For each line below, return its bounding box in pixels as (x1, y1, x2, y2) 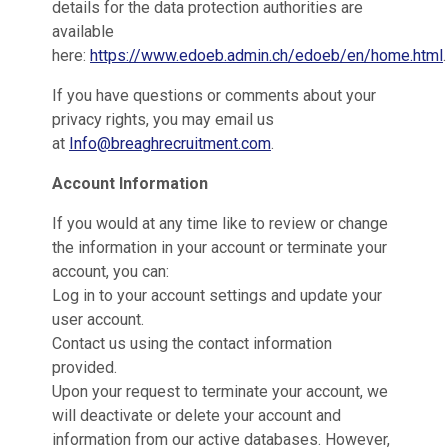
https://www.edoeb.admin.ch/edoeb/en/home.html (90, 46, 443, 65)
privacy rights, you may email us (52, 110, 274, 129)
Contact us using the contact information (52, 334, 332, 353)
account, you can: (52, 262, 169, 281)
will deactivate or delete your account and (52, 406, 341, 425)
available (52, 22, 114, 41)
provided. (52, 358, 117, 377)
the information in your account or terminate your (52, 238, 387, 257)
